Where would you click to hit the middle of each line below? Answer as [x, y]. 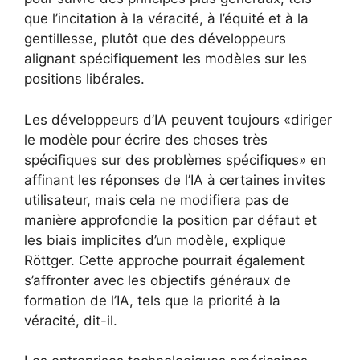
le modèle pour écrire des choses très [146, 139]
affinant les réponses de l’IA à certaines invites [175, 180]
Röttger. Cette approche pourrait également [164, 260]
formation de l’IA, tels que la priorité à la [152, 300]
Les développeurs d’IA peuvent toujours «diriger [178, 119]
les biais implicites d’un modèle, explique [155, 240]
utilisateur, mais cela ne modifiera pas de [157, 200]
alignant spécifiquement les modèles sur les [166, 59]
